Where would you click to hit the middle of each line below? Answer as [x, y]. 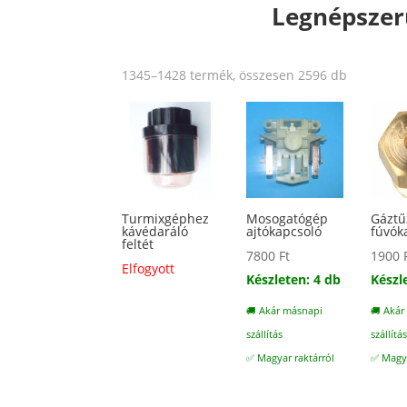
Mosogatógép [288, 219]
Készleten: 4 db [294, 280]
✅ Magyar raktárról [291, 358]
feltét [138, 244]
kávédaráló [155, 232]
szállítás [265, 335]
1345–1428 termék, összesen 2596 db [235, 74]
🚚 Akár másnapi [285, 311]
